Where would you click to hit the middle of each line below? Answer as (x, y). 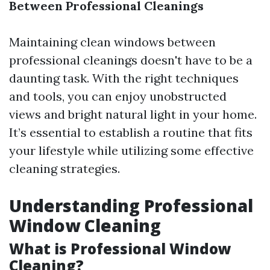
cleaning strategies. (64, 168)
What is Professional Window (120, 249)
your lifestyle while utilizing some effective (131, 150)
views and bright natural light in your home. (133, 114)
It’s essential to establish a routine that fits (131, 132)
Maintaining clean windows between (112, 42)
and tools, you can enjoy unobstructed (118, 96)
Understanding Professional (131, 206)
